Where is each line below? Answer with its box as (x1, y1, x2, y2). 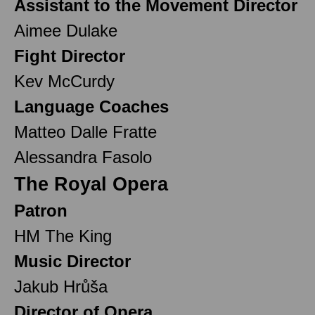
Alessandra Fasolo (14, 147, 152, 167)
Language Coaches (14, 96, 169, 116)
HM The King (14, 226, 112, 245)
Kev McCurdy (14, 71, 115, 91)
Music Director (14, 251, 131, 271)
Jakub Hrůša (14, 276, 108, 296)
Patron (14, 200, 67, 220)
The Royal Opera (14, 173, 168, 195)
